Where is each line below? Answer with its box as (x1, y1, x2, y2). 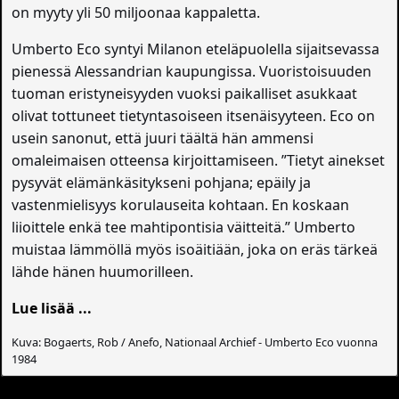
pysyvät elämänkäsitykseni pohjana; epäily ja (12, 173, 312, 193)
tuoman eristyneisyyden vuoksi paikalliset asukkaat (12, 84, 358, 104)
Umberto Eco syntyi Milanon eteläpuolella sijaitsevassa (12, 39, 380, 60)
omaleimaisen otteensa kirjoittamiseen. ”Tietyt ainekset (12, 151, 386, 171)
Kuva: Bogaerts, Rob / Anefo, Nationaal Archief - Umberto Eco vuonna (12, 334, 379, 351)
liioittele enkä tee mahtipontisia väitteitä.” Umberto (12, 217, 356, 238)
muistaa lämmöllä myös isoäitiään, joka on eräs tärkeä (12, 240, 379, 260)
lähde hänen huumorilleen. (12, 262, 194, 282)
